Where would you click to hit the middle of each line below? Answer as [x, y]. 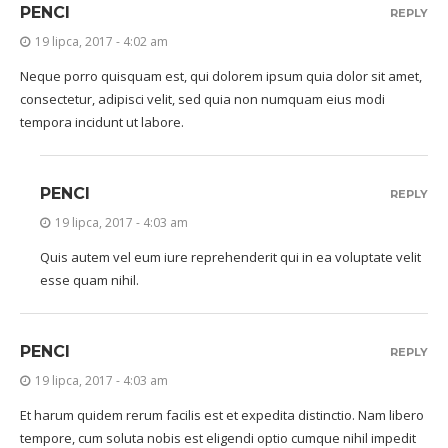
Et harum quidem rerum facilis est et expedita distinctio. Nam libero [222, 415]
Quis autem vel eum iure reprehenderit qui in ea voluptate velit [230, 257]
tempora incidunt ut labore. [102, 122]
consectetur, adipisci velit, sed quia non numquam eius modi [202, 99]
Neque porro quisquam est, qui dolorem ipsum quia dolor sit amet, [221, 76]
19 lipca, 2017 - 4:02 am [101, 41]
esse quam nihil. [89, 280]
